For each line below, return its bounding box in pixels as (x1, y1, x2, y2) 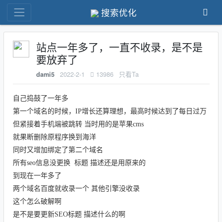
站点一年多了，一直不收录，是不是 (36, 39, 203, 55)
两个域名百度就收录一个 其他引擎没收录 (12, 185, 140, 193)
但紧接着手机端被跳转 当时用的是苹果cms (12, 120, 144, 128)
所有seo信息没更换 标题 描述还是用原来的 (12, 159, 146, 167)
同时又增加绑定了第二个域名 (12, 146, 103, 154)
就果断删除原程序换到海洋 (12, 133, 96, 141)
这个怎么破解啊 (12, 198, 61, 206)
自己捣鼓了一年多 (12, 95, 68, 103)
